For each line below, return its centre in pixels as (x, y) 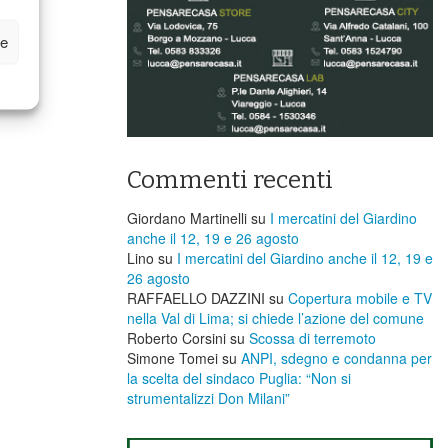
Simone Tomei (172, 357)
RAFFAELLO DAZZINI (196, 297)
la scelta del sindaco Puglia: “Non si (239, 377)
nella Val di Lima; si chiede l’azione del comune (275, 317)
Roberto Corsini (176, 337)
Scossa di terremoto (312, 337)
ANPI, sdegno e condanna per (336, 357)
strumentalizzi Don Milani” (208, 397)
